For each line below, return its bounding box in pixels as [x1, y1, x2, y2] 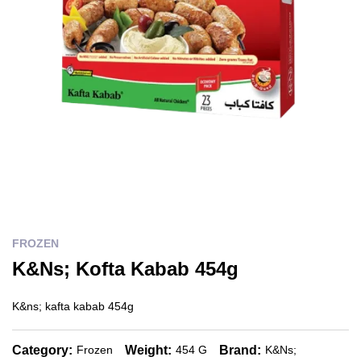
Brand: [219, 342, 261, 357]
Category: [12, 342, 73, 357]
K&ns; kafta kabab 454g [12, 299, 134, 313]
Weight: [125, 342, 172, 357]
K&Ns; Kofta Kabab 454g [12, 257, 239, 280]
